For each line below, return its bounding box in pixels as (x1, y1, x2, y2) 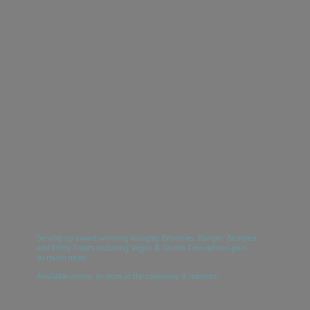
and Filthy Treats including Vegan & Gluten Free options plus (36, 241, 246, 253)
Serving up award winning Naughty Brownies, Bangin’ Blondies (36, 232, 256, 243)
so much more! (36, 251, 89, 262)
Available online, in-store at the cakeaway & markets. (36, 270, 221, 281)
